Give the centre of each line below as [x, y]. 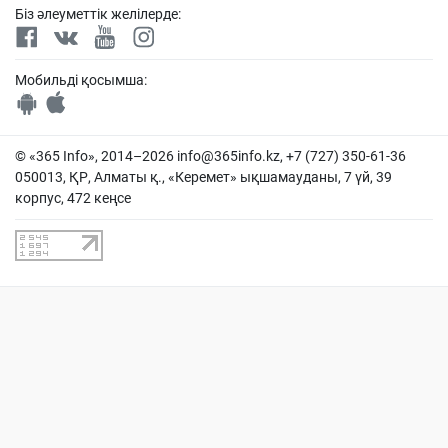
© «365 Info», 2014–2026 [96, 155]
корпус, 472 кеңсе [73, 197]
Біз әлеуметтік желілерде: [98, 13]
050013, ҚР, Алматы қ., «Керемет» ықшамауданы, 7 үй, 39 [203, 176]
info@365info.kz [228, 155]
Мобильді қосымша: [81, 79]
